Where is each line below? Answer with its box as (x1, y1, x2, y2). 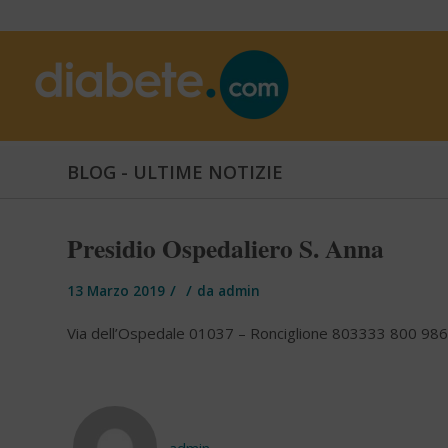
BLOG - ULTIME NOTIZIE (67, 160, 283, 184)
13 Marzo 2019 (67, 282, 165, 300)
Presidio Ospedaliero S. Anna (67, 229, 384, 267)
